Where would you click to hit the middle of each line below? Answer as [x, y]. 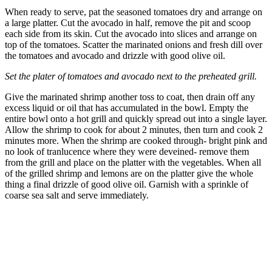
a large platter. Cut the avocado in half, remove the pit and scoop [128, 23]
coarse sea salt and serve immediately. [77, 195]
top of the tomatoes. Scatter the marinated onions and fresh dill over [134, 45]
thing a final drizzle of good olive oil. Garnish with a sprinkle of [127, 185]
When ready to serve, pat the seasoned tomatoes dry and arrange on [134, 12]
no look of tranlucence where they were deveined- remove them [127, 152]
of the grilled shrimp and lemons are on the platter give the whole [129, 174]
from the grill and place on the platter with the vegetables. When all [133, 163]
